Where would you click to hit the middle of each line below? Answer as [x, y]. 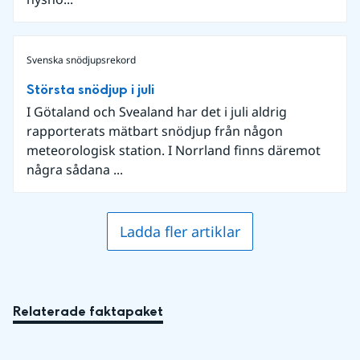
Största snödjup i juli [90, 90]
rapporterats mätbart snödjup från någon [155, 131]
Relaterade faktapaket [88, 311]
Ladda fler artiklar [180, 231]
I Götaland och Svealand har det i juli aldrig [157, 112]
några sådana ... [75, 170]
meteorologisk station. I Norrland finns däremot [174, 150]
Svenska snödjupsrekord [81, 60]
